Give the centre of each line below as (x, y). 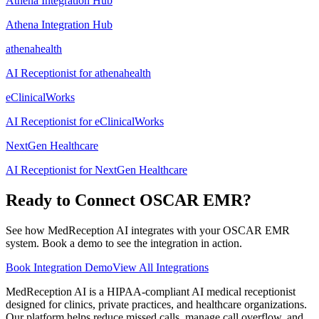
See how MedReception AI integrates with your (114, 231)
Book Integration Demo (59, 268)
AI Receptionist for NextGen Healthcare (96, 170)
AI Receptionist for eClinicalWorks (85, 122)
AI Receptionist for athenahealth (78, 73)
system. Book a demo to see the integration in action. (124, 244)
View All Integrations (161, 268)
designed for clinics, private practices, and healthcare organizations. (156, 305)
